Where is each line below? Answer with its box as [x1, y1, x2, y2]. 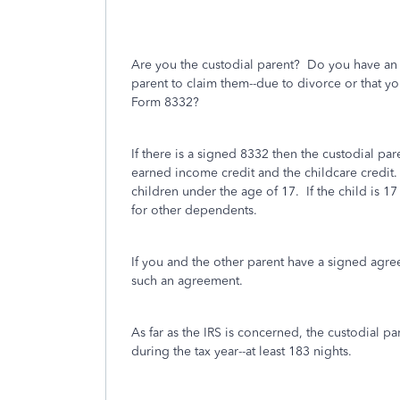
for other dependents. [131, 203, 257, 218]
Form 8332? [131, 95, 199, 110]
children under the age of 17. [131, 184, 299, 199]
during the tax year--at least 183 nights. [131, 344, 352, 359]
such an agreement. [131, 273, 243, 288]
